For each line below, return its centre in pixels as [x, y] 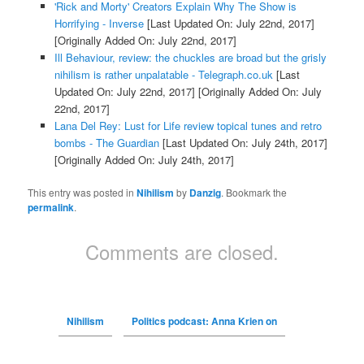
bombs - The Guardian [106, 142]
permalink [51, 208]
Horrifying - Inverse [99, 23]
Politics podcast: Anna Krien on [204, 321]
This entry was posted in [82, 193]
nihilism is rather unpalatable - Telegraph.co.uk [163, 74]
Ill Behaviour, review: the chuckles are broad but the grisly [190, 57]
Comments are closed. [182, 252]
